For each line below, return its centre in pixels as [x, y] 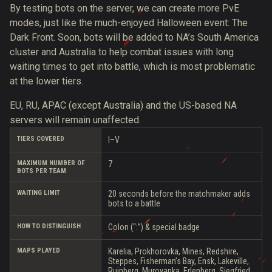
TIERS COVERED [41, 139]
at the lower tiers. [46, 81]
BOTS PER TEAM [42, 171]
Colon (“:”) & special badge [154, 227]
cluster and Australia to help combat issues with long [122, 52]
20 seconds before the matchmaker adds [179, 194]
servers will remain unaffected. [75, 120]
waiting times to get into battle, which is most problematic [132, 66]
